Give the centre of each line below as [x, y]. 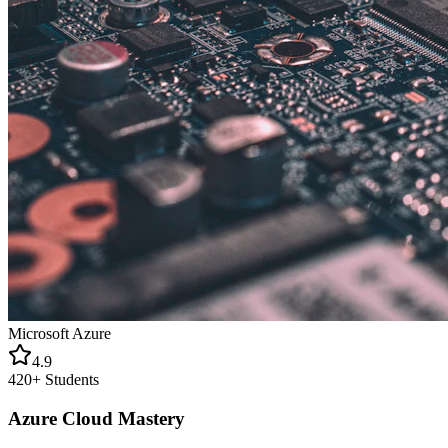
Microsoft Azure [59, 334]
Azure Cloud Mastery [96, 418]
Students [70, 380]
